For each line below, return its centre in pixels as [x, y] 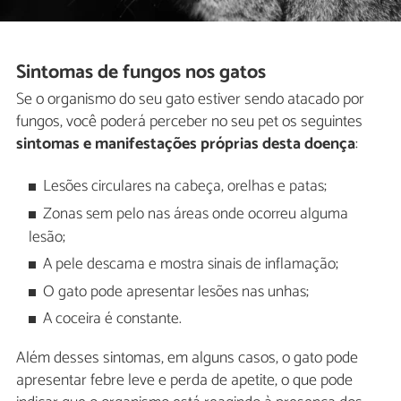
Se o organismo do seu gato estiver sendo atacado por [190, 99]
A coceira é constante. [113, 319]
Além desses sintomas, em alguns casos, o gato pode [187, 358]
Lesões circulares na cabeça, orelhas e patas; [185, 187]
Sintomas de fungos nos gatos [141, 72]
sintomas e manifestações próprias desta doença [186, 144]
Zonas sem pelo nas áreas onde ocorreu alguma [196, 214]
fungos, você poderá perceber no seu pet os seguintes [189, 121]
